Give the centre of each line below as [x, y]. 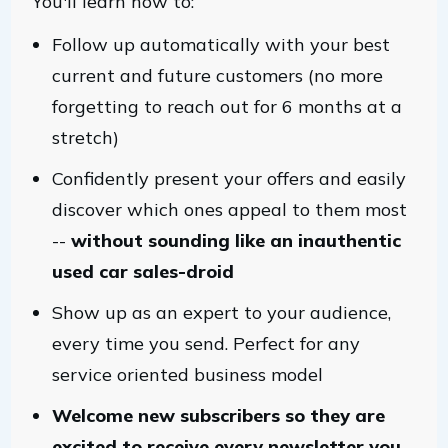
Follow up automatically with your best [221, 44]
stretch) [85, 137]
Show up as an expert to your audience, [221, 312]
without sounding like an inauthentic [236, 240]
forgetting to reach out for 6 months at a [227, 106]
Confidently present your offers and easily [229, 178]
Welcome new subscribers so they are [218, 415]
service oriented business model [187, 374]
